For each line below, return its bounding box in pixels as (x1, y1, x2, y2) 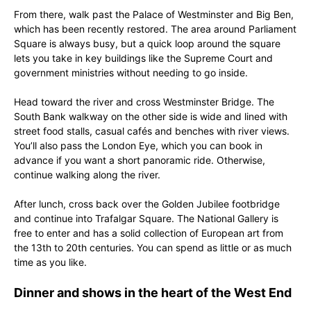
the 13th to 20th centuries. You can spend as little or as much (14, 242, 292, 253)
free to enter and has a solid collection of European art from (14, 227, 283, 239)
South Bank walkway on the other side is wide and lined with (14, 110, 287, 122)
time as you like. (14, 256, 87, 268)
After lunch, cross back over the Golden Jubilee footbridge (14, 198, 280, 210)
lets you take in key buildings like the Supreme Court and (14, 52, 273, 64)
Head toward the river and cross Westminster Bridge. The (14, 96, 274, 108)
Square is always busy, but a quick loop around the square (14, 37, 280, 49)
